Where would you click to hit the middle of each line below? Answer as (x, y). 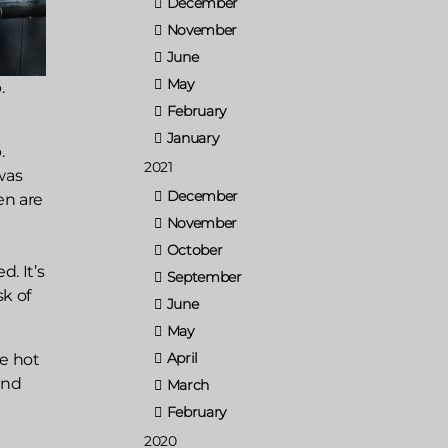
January (192, 137)
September (204, 276)
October (194, 249)
